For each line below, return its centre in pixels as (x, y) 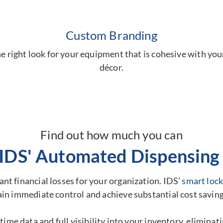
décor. (111, 67)
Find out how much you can (111, 134)
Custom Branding (111, 35)
